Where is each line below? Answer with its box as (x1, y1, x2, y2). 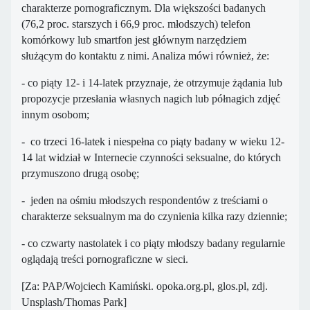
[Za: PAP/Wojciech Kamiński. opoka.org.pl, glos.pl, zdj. (21, 280, 268, 293)
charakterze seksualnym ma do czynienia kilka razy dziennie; (21, 210, 287, 223)
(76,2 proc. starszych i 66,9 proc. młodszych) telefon (21, 18, 250, 30)
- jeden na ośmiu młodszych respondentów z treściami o (21, 194, 268, 207)
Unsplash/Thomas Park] (21, 296, 127, 309)
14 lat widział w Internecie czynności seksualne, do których (21, 152, 281, 164)
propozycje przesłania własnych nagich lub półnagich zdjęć (21, 93, 280, 105)
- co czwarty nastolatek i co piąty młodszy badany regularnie (21, 237, 285, 250)
